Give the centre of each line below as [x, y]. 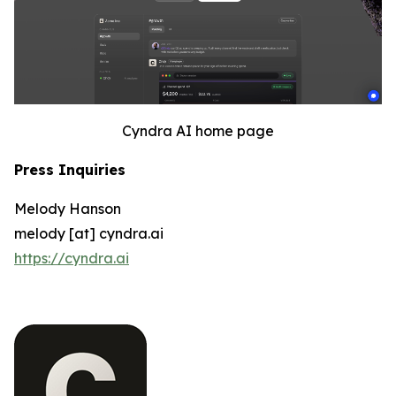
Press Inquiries [70, 169]
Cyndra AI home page [198, 130]
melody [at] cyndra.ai [89, 233]
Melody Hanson [68, 208]
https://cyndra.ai [72, 258]
